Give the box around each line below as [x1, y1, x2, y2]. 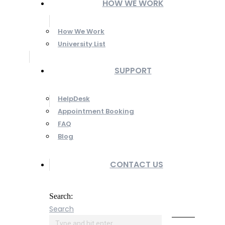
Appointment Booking [58, 106, 134, 116]
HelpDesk [58, 94, 90, 103]
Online [172, 208, 195, 219]
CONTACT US [109, 159, 163, 170]
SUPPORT [114, 65, 152, 76]
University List [58, 39, 105, 49]
